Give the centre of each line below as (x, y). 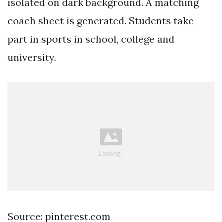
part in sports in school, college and (91, 39)
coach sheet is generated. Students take (101, 20)
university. (32, 57)
